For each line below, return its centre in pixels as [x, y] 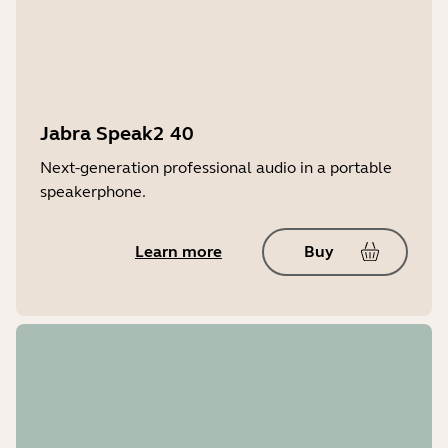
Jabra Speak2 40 [117, 133]
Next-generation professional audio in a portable [216, 167]
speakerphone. [93, 191]
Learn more [178, 251]
